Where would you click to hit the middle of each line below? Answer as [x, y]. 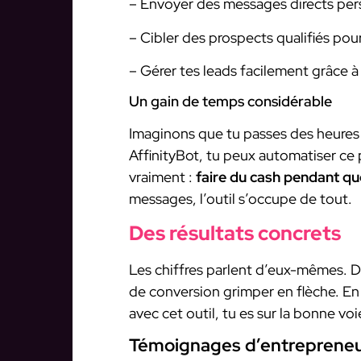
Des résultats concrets [235, 233]
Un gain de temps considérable [230, 102]
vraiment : [162, 177]
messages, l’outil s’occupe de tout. [241, 199]
